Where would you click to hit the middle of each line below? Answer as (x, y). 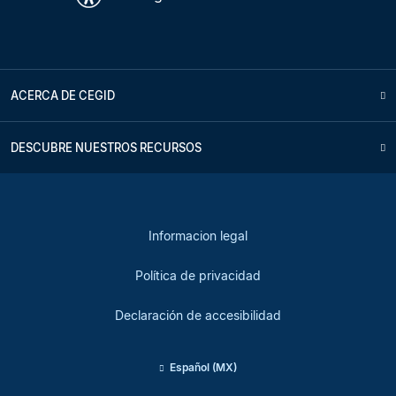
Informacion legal (198, 235)
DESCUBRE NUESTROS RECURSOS (106, 147)
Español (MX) (203, 367)
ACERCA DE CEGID (63, 95)
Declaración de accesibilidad (198, 315)
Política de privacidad (198, 275)
